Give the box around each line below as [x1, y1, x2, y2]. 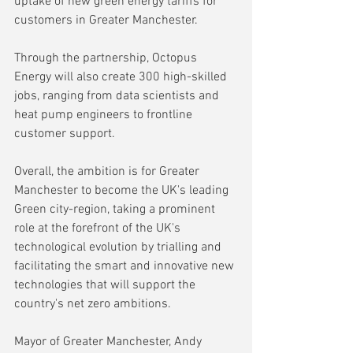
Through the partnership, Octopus [14, 50, 200, 66]
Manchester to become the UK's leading [14, 182, 232, 199]
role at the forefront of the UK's [14, 220, 184, 236]
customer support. [14, 125, 115, 142]
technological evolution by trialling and [14, 239, 225, 255]
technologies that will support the [14, 277, 199, 293]
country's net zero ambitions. [14, 295, 171, 312]
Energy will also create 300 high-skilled [14, 69, 230, 85]
